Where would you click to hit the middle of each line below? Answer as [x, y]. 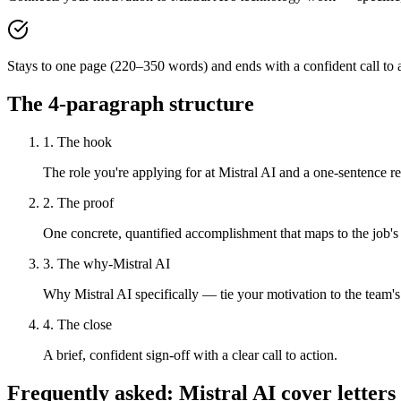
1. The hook [77, 142]
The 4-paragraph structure [131, 104]
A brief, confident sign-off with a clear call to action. [190, 355]
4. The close [77, 325]
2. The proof [78, 203]
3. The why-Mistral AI [107, 264]
